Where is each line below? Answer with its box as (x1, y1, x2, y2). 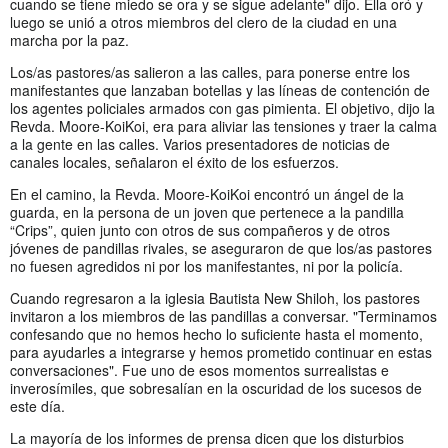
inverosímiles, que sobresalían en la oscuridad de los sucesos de (10, 377, 422, 398)
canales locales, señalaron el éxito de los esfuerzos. (10, 151, 339, 172)
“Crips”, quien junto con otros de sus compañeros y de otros (10, 219, 390, 240)
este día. (10, 395, 65, 416)
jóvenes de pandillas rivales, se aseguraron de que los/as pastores (10, 237, 432, 258)
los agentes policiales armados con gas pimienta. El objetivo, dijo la (10, 97, 435, 118)
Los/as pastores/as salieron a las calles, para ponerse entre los (10, 61, 410, 82)
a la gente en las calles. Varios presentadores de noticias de (10, 133, 390, 154)
